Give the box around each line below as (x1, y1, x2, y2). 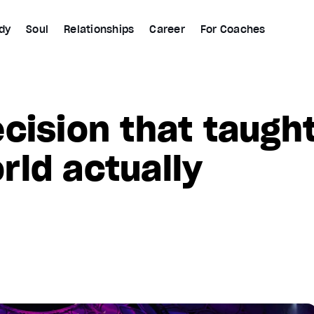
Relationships (64, 23, 135, 36)
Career (149, 23, 185, 36)
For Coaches (200, 23, 266, 36)
